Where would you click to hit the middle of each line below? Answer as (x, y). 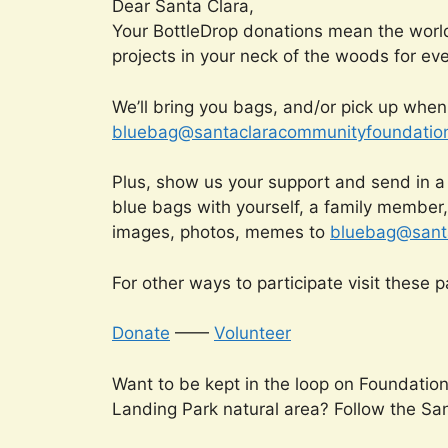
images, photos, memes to (221, 232)
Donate (141, 333)
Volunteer (252, 333)
